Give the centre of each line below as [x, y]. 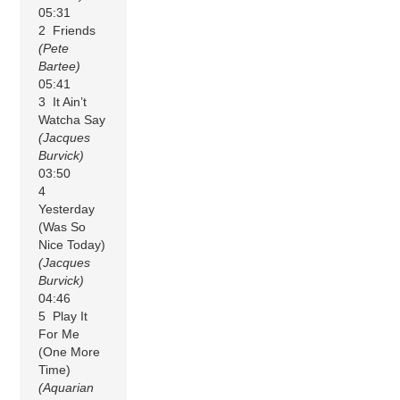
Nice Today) [72, 244]
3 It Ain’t [63, 101]
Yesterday [67, 208]
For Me [59, 333]
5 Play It [63, 316]
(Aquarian [67, 387]
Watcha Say [72, 119]
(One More [70, 351]
